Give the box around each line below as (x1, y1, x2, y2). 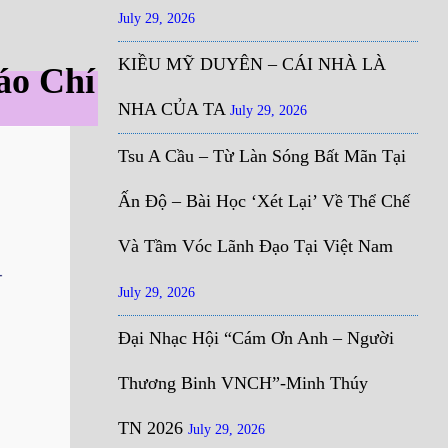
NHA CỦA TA (118, 99, 225, 119)
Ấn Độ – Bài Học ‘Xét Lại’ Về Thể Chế (118, 191, 410, 211)
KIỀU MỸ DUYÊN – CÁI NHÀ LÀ (118, 54, 386, 74)
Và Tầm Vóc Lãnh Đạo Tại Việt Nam (118, 236, 393, 256)
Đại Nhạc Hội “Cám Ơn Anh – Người (118, 328, 394, 348)
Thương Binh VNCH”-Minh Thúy (118, 373, 368, 393)
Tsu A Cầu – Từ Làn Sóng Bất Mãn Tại (118, 146, 406, 166)
